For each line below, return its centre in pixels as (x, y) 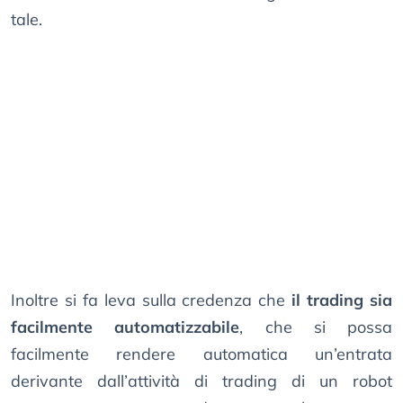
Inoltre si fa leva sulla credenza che (148, 300)
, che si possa (316, 327)
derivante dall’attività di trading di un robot (201, 381)
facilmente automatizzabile (125, 327)
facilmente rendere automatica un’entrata (201, 354)
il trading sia (339, 300)
